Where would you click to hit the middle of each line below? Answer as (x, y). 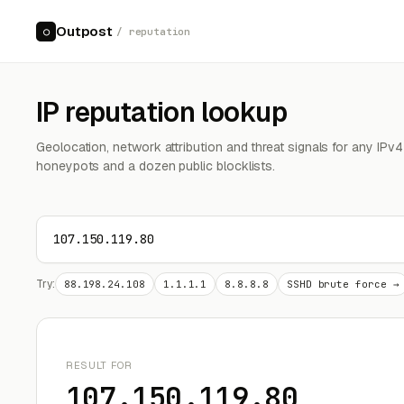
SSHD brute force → (343, 284)
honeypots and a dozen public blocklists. (156, 166)
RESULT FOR (99, 365)
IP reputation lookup (161, 112)
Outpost (84, 31)
